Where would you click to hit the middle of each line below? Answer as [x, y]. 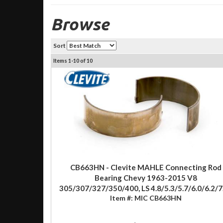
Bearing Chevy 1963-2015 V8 [146, 177]
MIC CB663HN [158, 198]
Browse [80, 24]
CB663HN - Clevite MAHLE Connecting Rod [146, 167]
